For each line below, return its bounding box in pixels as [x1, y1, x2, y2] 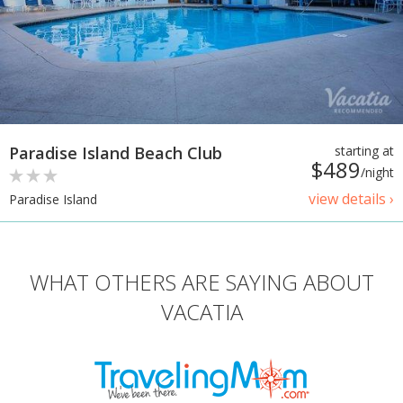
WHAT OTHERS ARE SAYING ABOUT [29, 266, 374, 297]
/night [361, 163, 394, 181]
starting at [335, 141, 394, 159]
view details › [309, 188, 394, 209]
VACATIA [160, 296, 243, 327]
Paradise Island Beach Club [9, 141, 222, 164]
